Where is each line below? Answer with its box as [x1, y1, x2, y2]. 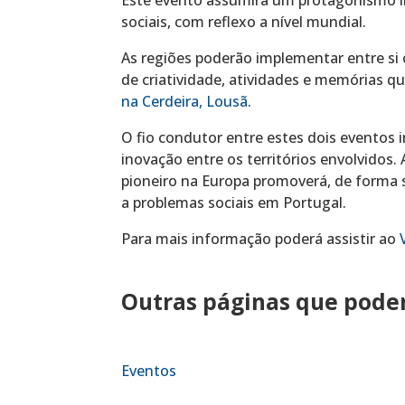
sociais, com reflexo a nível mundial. [121, 11, 367, 32]
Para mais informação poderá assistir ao [121, 228, 400, 249]
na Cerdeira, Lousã [121, 90, 249, 111]
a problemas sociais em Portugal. [121, 192, 347, 212]
